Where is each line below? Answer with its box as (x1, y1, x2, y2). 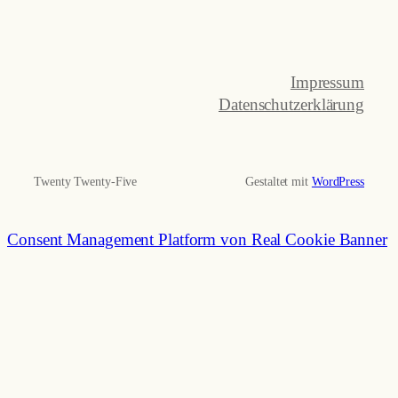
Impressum (290, 74, 364, 92)
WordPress (311, 175, 364, 189)
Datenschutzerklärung (219, 96, 364, 115)
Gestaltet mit (245, 175, 312, 189)
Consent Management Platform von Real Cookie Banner (7, 231, 387, 250)
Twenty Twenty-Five (34, 175, 138, 189)
